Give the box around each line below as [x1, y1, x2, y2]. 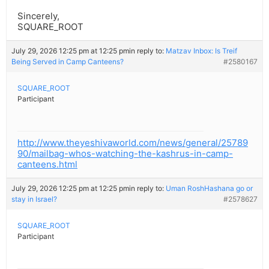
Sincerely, [17, 10, 59, 22]
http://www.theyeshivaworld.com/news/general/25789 [17, 137, 248, 149]
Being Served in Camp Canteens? [11, 57, 124, 67]
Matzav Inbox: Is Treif [166, 46, 237, 56]
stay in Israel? [11, 195, 57, 204]
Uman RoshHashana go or [166, 184, 253, 193]
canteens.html [17, 159, 77, 171]
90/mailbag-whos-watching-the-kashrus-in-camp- [17, 148, 233, 160]
